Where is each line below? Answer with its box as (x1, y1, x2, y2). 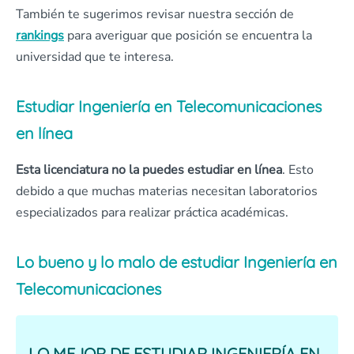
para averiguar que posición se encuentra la (64, 27, 312, 44)
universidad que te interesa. (16, 48, 174, 66)
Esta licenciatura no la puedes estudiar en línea (16, 161, 282, 179)
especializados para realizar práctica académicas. (16, 204, 288, 221)
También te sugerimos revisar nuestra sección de (16, 6, 294, 23)
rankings (16, 27, 64, 44)
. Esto (282, 161, 314, 179)
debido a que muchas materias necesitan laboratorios (16, 183, 318, 200)
